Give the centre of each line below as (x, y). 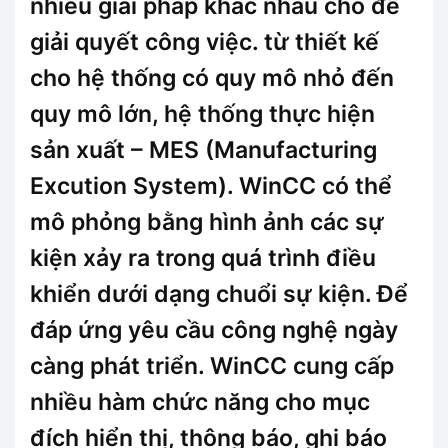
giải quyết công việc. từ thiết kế (204, 42)
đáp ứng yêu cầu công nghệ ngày (214, 330)
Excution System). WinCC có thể (211, 186)
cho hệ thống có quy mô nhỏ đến (212, 78)
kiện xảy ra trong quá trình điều (203, 258)
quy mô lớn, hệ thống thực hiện (202, 114)
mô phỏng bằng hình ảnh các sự (207, 222)
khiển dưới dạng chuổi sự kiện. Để (219, 294)
